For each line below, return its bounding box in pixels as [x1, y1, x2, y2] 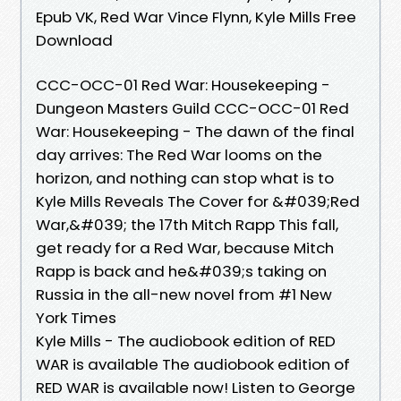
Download [36, 29, 113, 51]
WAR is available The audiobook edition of [36, 353, 350, 375]
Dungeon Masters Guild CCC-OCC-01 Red [36, 97, 349, 119]
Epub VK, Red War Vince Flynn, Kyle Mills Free [36, 5, 356, 28]
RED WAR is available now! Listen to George [36, 376, 355, 398]
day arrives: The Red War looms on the [36, 143, 322, 166]
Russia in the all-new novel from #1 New [36, 283, 332, 305]
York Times [36, 306, 120, 328]
